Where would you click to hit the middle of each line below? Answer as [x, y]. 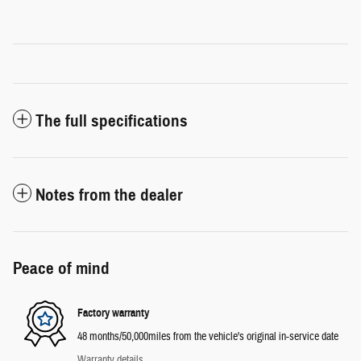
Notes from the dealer [109, 195]
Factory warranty [113, 313]
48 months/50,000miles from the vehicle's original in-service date [208, 336]
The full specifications [112, 120]
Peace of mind [61, 268]
